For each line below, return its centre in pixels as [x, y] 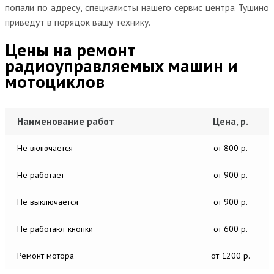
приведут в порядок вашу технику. [78, 22]
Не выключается [48, 202]
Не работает [41, 175]
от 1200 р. [231, 255]
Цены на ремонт [70, 49]
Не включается [45, 148]
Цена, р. [231, 121]
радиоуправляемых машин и [121, 65]
